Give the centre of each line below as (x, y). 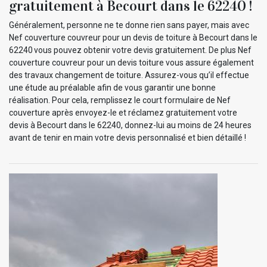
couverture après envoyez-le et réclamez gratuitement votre (123, 112)
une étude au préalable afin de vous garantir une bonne (112, 87)
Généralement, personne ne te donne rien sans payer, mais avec (129, 25)
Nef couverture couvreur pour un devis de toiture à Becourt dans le (133, 37)
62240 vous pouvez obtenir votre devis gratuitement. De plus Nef (130, 50)
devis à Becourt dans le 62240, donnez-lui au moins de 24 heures (130, 125)
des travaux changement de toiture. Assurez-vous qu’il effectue (129, 75)
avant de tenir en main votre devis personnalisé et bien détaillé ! (128, 137)
